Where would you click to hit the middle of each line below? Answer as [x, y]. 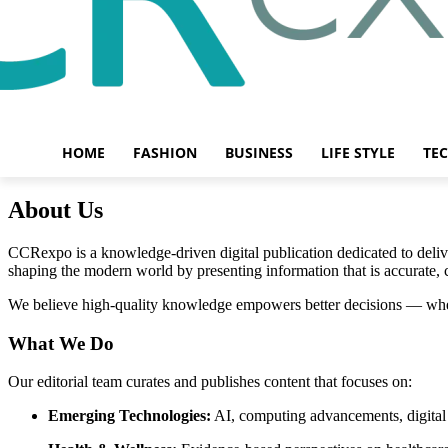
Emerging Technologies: [129, 416]
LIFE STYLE [358, 152]
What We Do [61, 343]
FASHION [165, 152]
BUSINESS [259, 152]
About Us [55, 209]
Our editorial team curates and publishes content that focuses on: [210, 382]
